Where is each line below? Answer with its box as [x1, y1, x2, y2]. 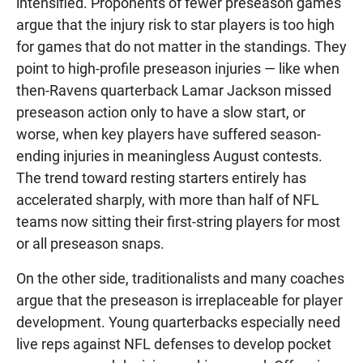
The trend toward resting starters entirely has [16, 169, 306, 187]
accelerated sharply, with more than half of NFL [16, 191, 319, 209]
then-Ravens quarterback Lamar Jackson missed [16, 82, 331, 100]
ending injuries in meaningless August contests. [16, 147, 322, 165]
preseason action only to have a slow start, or [16, 104, 305, 122]
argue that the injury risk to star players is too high [16, 16, 335, 34]
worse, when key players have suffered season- [16, 126, 321, 143]
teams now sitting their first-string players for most [16, 213, 340, 231]
